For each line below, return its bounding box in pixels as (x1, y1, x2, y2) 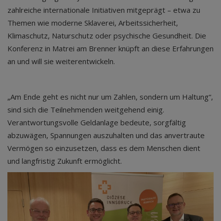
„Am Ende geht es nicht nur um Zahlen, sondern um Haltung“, (7, 92, 213, 102)
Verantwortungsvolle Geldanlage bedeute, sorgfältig (7, 117, 186, 127)
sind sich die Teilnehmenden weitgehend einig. (7, 105, 164, 114)
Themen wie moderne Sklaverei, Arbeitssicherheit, (7, 18, 178, 28)
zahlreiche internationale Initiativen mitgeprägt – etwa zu (7, 5, 200, 15)
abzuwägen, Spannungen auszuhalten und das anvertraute (7, 130, 205, 140)
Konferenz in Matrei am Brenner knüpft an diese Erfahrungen (7, 43, 214, 53)
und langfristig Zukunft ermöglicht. (7, 156, 122, 166)
